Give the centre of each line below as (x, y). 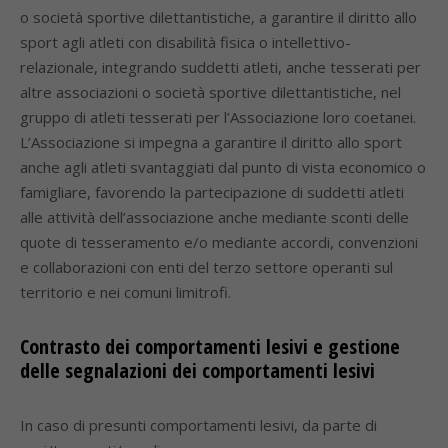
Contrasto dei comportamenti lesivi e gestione (210, 346)
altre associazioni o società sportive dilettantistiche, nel (210, 92)
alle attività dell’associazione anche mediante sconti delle (214, 217)
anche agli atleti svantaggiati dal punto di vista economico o (223, 167)
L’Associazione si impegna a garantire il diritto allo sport (211, 142)
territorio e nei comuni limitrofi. (125, 292)
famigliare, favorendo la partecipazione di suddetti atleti (212, 192)
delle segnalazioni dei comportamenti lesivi (197, 370)
